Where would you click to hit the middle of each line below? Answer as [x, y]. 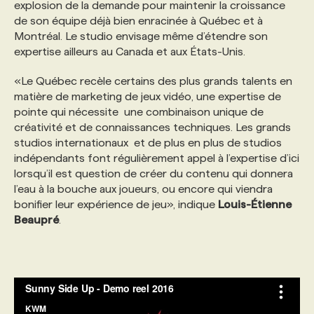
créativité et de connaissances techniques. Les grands [152, 127]
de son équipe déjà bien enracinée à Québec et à [138, 21]
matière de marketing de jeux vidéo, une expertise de [148, 96]
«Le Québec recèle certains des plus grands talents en [153, 81]
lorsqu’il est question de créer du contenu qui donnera [153, 173]
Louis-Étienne [255, 204]
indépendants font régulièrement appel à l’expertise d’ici [157, 158]
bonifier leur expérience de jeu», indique [116, 204]
